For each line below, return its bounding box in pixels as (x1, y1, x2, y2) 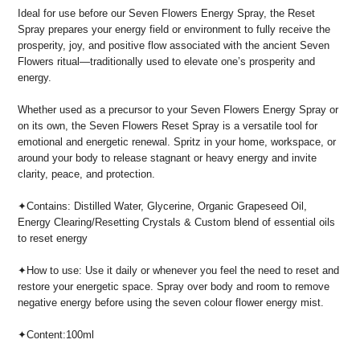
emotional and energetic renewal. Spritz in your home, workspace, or (18, 135, 336, 148)
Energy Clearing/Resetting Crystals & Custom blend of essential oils (18, 215, 335, 228)
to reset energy (18, 231, 88, 244)
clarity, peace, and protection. (18, 167, 155, 180)
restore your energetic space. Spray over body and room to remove (18, 280, 329, 292)
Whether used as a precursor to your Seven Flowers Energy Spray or (18, 103, 338, 116)
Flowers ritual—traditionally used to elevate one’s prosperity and (18, 55, 315, 67)
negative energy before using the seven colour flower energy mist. (18, 296, 324, 309)
